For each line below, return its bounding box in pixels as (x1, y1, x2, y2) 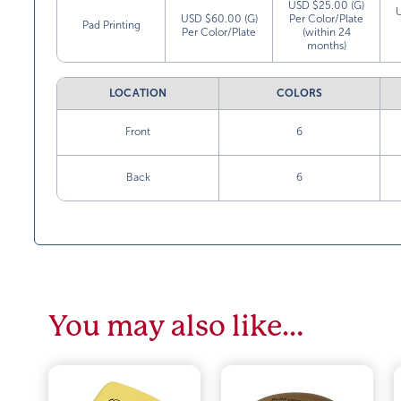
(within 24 (302, 26, 351, 38)
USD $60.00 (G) (180, 13, 258, 25)
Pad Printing (81, 19, 141, 31)
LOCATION (108, 87, 167, 99)
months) (306, 39, 346, 52)
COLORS (277, 87, 323, 99)
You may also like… (48, 310, 304, 343)
